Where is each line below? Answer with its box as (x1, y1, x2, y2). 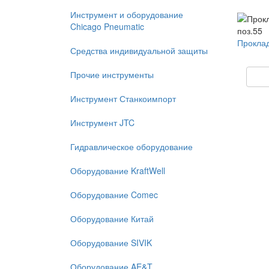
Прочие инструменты (70, 68, 154, 80)
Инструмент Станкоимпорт (70, 92, 176, 104)
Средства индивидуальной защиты (70, 44, 208, 56)
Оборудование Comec (70, 189, 158, 201)
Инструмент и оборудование (70, 8, 183, 20)
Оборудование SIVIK (70, 237, 152, 249)
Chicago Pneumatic (70, 20, 144, 32)
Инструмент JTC (70, 116, 134, 128)
